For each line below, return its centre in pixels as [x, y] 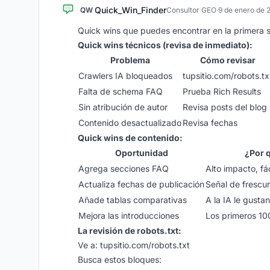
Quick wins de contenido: [130, 138]
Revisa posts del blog [225, 107]
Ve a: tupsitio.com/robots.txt [134, 245]
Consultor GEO [191, 10]
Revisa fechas [210, 123]
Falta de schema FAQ [121, 91]
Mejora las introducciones [129, 215]
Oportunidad [141, 153]
